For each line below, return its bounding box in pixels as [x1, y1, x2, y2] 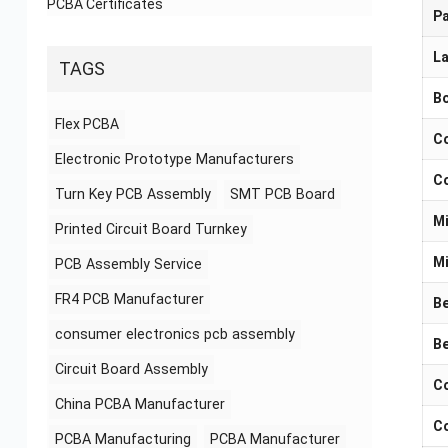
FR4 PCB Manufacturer [54, 290, 204, 307]
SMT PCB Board [229, 185, 335, 202]
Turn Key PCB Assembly [54, 185, 211, 202]
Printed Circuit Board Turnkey [54, 220, 247, 237]
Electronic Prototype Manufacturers [54, 150, 294, 167]
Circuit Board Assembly [54, 360, 208, 377]
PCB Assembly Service [54, 255, 202, 272]
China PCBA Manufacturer [54, 395, 225, 412]
